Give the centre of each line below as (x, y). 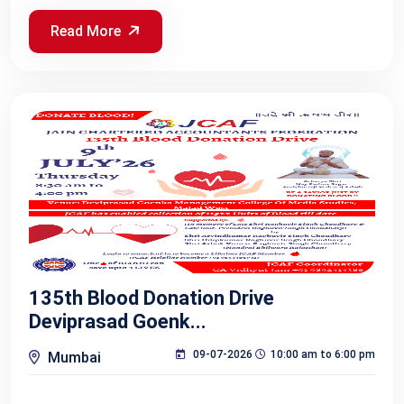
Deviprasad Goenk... (118, 321)
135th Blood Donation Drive (151, 298)
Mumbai (73, 357)
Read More (86, 31)
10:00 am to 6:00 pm (323, 354)
